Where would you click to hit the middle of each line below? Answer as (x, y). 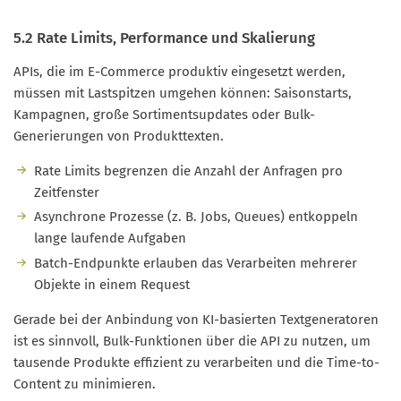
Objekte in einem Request (111, 285)
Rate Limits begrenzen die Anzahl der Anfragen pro (188, 171)
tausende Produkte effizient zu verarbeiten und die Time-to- (196, 363)
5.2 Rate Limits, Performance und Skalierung (164, 37)
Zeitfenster (66, 192)
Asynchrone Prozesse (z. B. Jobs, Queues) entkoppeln (196, 217)
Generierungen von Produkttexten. (119, 136)
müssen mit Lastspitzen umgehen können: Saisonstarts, (183, 93)
